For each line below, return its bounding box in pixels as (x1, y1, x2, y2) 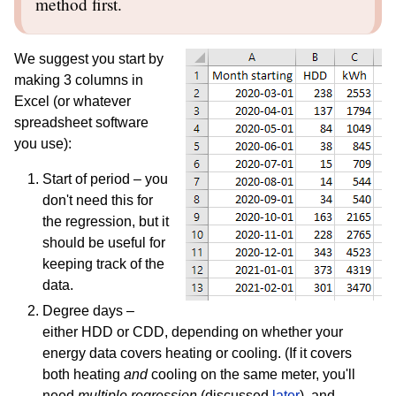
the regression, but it (42, 214, 169, 230)
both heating (42, 367, 124, 383)
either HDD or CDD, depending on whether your (42, 324, 343, 340)
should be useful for (42, 235, 165, 251)
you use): (14, 136, 72, 152)
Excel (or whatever (14, 94, 131, 110)
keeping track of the (42, 256, 164, 272)
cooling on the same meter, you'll (148, 367, 355, 383)
